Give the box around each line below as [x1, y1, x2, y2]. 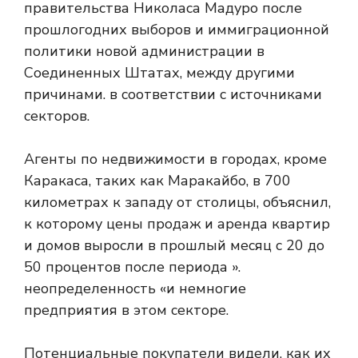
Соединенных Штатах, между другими [24, 63, 295, 82]
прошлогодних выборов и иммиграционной [24, 20, 329, 39]
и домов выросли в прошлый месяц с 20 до [24, 236, 324, 255]
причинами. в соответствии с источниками [24, 85, 322, 104]
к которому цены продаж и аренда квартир [24, 214, 330, 233]
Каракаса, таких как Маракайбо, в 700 [24, 171, 291, 190]
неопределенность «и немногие [24, 279, 246, 298]
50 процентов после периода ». [24, 257, 241, 276]
